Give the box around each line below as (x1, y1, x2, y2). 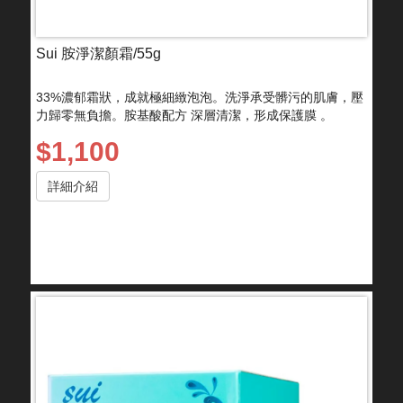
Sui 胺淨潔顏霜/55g (35, 45, 161, 61)
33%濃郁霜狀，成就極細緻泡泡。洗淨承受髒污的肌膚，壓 (35, 89, 363, 104)
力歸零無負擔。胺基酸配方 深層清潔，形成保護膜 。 (35, 107, 333, 122)
